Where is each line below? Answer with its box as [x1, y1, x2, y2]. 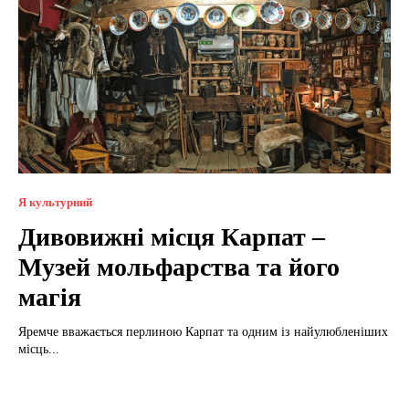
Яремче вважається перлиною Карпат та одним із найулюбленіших [18, 325, 388, 340]
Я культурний [18, 195, 92, 210]
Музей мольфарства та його [18, 253, 340, 282]
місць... [18, 342, 59, 357]
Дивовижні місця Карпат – [18, 223, 325, 252]
